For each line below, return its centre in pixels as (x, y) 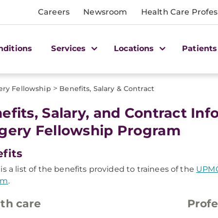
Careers (54, 12)
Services (70, 48)
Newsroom (105, 12)
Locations (135, 48)
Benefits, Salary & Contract (107, 89)
